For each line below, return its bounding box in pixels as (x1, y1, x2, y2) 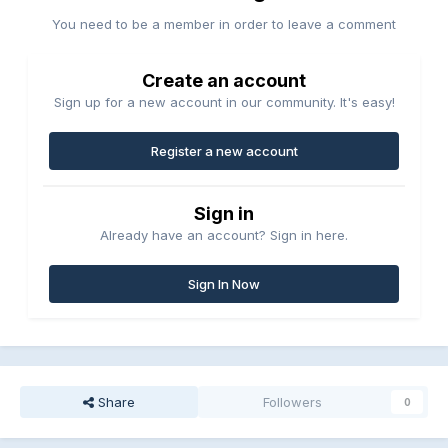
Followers (263, 393, 323, 410)
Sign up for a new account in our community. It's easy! (53, 93, 395, 110)
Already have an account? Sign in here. (100, 226, 348, 243)
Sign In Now (188, 275, 260, 292)
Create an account (142, 69, 306, 91)
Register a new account (150, 142, 298, 159)
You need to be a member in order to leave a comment (52, 15, 396, 32)
